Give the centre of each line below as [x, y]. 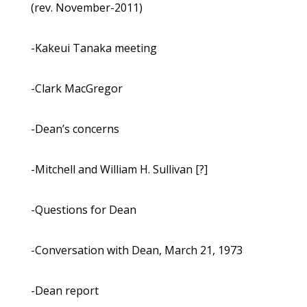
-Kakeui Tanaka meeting [94, 48]
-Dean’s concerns [75, 129]
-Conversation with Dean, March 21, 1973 [136, 250]
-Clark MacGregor [76, 89]
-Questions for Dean [83, 210]
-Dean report [64, 291]
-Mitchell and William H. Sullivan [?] [119, 170]
